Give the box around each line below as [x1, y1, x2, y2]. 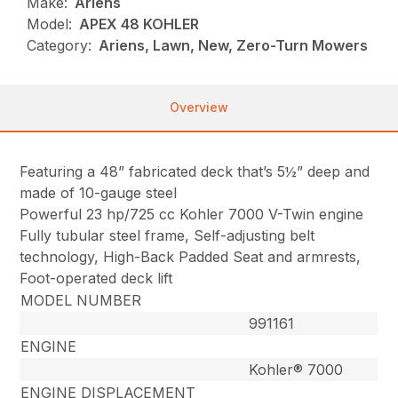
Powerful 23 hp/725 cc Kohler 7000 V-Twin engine [20, 205, 364, 224]
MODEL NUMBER [20, 291, 142, 310]
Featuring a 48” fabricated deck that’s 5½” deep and [20, 163, 370, 181]
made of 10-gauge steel [20, 184, 178, 203]
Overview [170, 99, 228, 115]
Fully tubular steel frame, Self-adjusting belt [20, 227, 315, 245]
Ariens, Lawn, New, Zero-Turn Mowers [99, 36, 369, 55]
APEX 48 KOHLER [79, 15, 200, 34]
